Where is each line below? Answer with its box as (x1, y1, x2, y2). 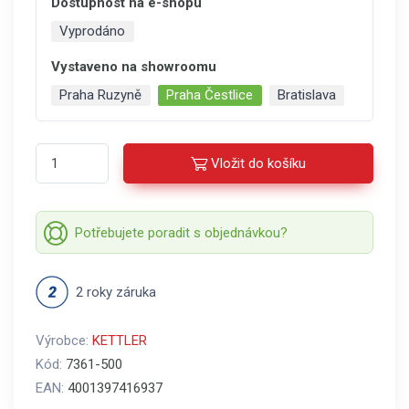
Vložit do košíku (211, 155, 306, 172)
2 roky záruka (76, 284, 156, 300)
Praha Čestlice (166, 87, 254, 103)
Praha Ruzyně (59, 87, 142, 103)
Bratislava (277, 87, 336, 103)
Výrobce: (36, 332, 92, 349)
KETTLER (92, 332, 147, 349)
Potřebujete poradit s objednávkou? (75, 224, 288, 241)
